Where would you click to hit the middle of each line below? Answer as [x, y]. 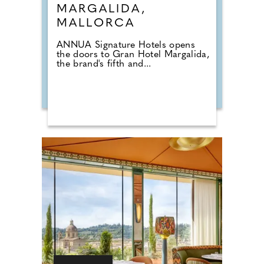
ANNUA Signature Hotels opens [126, 46]
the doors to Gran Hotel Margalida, [133, 55]
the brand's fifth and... [104, 65]
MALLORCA [96, 24]
